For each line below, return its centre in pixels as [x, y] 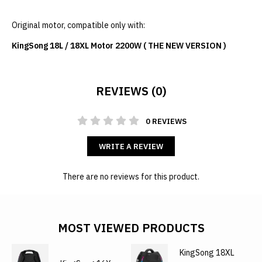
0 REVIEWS [166, 122]
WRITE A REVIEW [131, 147]
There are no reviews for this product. [131, 177]
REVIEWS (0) [131, 91]
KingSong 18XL [207, 252]
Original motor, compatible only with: [78, 25]
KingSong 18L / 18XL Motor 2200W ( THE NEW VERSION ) [119, 46]
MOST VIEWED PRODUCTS [131, 228]
